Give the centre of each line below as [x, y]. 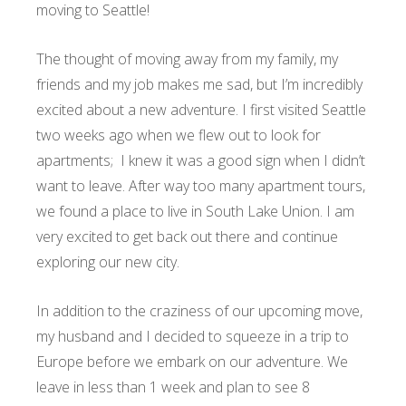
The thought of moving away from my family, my [187, 58]
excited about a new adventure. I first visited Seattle [201, 109]
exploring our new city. [110, 261]
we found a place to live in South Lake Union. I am [195, 211]
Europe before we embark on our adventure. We [192, 361]
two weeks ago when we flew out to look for [179, 135]
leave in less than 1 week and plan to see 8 [173, 387]
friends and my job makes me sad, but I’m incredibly [199, 84]
